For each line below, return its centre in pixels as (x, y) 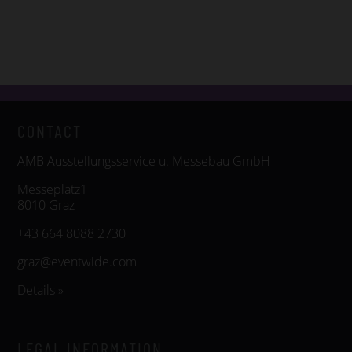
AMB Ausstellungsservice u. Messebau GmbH (144, 161)
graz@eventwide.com (77, 262)
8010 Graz (46, 205)
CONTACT (49, 130)
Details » (40, 290)
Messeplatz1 (52, 189)
